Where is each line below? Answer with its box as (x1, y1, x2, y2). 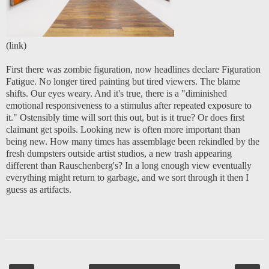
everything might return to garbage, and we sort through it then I (6, 172, 249, 183)
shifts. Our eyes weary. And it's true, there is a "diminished (6, 88, 227, 98)
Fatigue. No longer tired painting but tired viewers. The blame (6, 76, 240, 86)
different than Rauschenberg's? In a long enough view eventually (6, 160, 252, 171)
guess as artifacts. (6, 184, 74, 195)
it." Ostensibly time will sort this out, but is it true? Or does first (6, 112, 244, 122)
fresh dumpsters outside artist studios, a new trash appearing (6, 148, 232, 159)
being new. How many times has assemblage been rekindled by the (6, 136, 259, 147)
